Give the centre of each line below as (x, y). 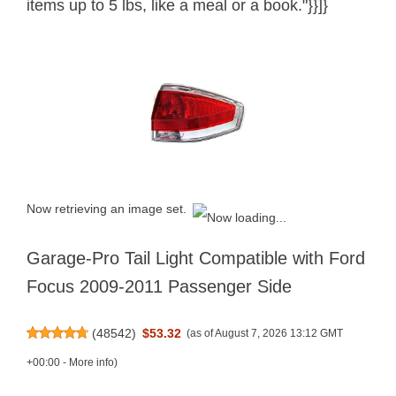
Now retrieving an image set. (107, 208)
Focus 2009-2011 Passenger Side (159, 287)
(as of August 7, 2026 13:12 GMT (265, 334)
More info (91, 363)
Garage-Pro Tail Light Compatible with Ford (196, 259)
